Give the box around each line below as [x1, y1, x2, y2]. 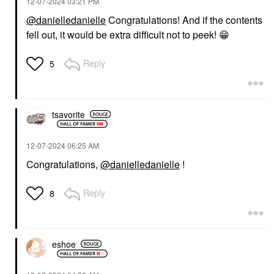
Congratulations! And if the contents [106, 13, 262, 27]
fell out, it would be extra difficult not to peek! [26, 28, 219, 42]
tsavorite [52, 108, 85, 120]
